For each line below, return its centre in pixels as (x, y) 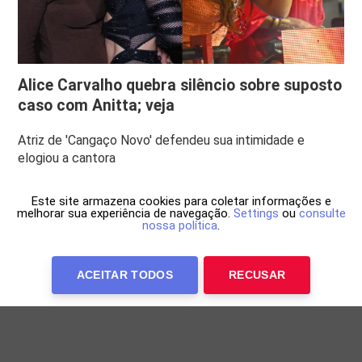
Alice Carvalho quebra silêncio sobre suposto (180, 85)
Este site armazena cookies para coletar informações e (181, 201)
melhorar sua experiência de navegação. (125, 213)
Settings (256, 213)
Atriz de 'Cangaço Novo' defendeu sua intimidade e (162, 140)
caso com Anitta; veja (97, 105)
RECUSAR (257, 275)
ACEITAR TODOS (125, 275)
